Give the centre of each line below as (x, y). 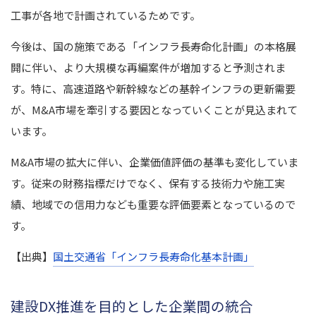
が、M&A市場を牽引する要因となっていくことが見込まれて (154, 109)
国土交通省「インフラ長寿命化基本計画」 (153, 256)
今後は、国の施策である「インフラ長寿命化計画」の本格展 (153, 46)
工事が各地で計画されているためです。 (105, 15)
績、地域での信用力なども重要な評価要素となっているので (153, 204)
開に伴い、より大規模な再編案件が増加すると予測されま (148, 67)
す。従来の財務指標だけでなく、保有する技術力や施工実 (148, 183)
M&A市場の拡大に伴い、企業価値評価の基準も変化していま (154, 162)
